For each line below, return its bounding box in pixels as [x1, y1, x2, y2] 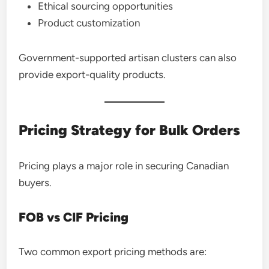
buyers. [19, 177, 52, 189]
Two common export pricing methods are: [19, 246, 207, 258]
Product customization [38, 17, 141, 29]
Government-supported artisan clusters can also [19, 52, 237, 64]
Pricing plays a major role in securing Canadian [19, 160, 229, 172]
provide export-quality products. [19, 68, 166, 80]
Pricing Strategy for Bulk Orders [19, 121, 241, 139]
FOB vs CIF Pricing [19, 210, 129, 225]
